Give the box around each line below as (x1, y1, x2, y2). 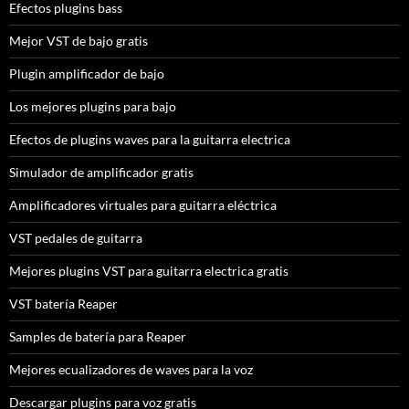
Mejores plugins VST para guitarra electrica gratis (9, 262, 288, 278)
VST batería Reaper (9, 295, 118, 311)
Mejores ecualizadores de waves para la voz (9, 361, 253, 377)
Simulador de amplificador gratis (9, 163, 194, 180)
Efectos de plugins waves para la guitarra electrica (9, 131, 290, 147)
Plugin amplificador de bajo (9, 65, 164, 81)
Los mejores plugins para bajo (9, 98, 176, 114)
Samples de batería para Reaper (9, 328, 186, 344)
